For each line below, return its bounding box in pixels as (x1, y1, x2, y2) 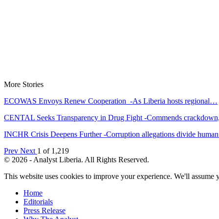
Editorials (23, 197, 53, 206)
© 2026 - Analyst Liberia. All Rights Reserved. (4, 155, 149, 164)
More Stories (4, 80, 44, 88)
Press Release (23, 206, 66, 215)
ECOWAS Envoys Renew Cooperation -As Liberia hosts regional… (4, 96, 218, 105)
